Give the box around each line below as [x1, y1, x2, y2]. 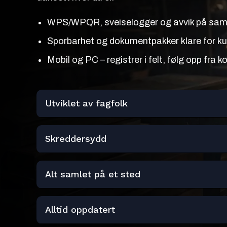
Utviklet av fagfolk [45, 97, 128, 108]
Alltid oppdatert [45, 204, 115, 215]
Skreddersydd [45, 133, 106, 144]
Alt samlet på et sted [45, 168, 140, 179]
